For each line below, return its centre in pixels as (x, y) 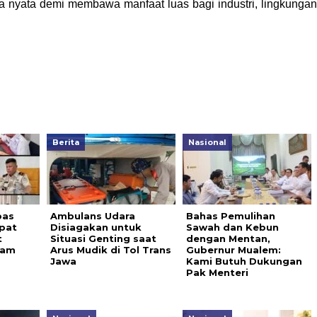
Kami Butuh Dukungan (244, 261)
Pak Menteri (217, 272)
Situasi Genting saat (103, 238)
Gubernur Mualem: (233, 250)
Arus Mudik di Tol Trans (110, 250)
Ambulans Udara (92, 216)
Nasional (207, 142)
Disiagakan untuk (96, 227)
